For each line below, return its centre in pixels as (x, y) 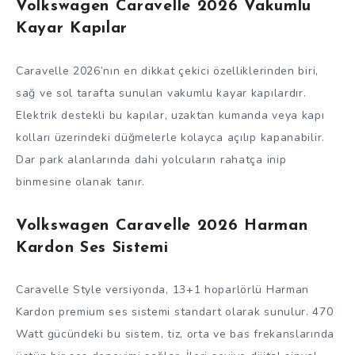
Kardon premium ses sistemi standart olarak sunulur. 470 (175, 312)
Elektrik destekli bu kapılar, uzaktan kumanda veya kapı (170, 115)
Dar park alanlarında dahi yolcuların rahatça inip (151, 159)
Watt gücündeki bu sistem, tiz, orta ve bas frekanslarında (175, 334)
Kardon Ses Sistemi (92, 248)
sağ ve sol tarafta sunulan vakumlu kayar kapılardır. (161, 93)
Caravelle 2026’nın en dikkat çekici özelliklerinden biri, (167, 71)
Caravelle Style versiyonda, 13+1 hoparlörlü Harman (163, 290)
